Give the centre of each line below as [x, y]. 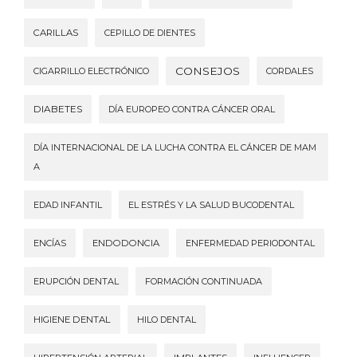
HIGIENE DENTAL [72, 319]
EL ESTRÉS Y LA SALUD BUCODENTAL [211, 204]
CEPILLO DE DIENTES [150, 32]
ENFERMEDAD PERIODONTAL [250, 243]
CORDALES [290, 71]
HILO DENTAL [167, 319]
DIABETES [58, 109]
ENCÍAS [50, 243]
